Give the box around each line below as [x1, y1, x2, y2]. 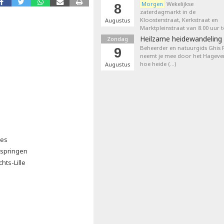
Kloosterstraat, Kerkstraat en [140, 16, 218, 23]
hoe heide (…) [140, 60, 176, 67]
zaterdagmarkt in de [140, 8, 195, 15]
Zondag [107, 35, 128, 42]
